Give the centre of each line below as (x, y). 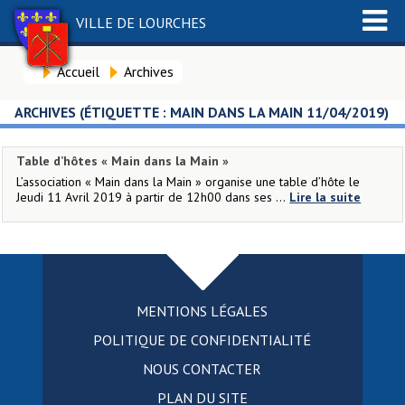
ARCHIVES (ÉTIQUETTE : (92, 112)
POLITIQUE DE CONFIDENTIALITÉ (202, 340)
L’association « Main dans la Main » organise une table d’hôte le (188, 182)
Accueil (78, 71)
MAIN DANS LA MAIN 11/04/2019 (277, 112)
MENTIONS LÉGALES (202, 311)
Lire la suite (325, 197)
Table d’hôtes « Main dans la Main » (123, 161)
